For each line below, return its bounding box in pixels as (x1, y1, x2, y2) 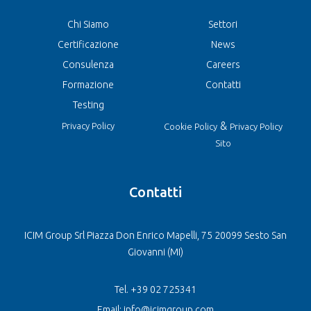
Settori (208, 18, 237, 30)
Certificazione (58, 38, 119, 50)
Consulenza (62, 58, 114, 70)
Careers (205, 58, 240, 70)
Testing (72, 99, 104, 110)
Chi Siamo (67, 18, 109, 30)
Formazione (62, 78, 114, 90)
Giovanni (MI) (128, 246, 183, 258)
